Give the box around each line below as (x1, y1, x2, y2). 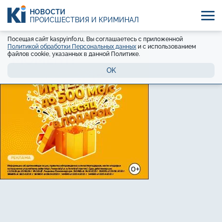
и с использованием (136, 43, 196, 50)
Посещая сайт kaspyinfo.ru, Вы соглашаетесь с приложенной (7, 36, 183, 43)
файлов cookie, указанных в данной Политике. (7, 51, 140, 57)
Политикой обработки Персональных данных (7, 43, 136, 50)
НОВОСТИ (30, 7, 65, 16)
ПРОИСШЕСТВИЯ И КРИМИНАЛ (30, 15, 139, 24)
